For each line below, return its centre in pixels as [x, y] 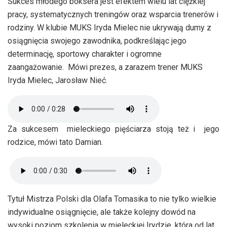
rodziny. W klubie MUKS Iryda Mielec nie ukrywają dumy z [109, 27]
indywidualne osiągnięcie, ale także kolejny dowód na [102, 212]
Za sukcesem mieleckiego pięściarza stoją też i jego [113, 129]
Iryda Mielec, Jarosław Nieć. [58, 80]
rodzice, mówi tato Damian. [55, 142]
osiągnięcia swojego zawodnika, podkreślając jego [97, 41]
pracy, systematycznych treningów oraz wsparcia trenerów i [113, 14]
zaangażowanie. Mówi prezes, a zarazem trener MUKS [105, 67]
